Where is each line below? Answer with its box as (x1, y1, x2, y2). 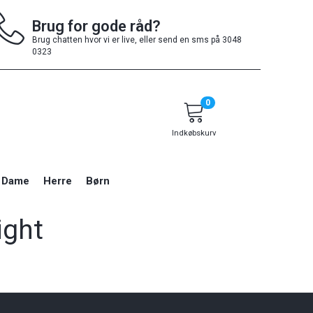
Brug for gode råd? (32, 17, 164, 35)
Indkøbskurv (172, 128, 217, 138)
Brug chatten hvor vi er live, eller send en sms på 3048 (32, 34, 242, 45)
